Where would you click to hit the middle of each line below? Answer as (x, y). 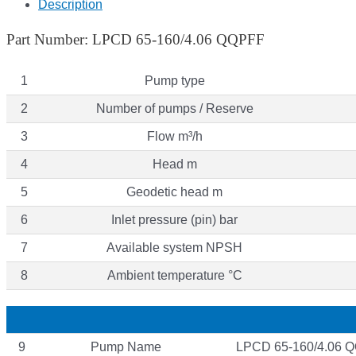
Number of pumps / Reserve (174, 108)
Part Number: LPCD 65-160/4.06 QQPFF (135, 39)
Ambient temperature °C (174, 275)
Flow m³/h (174, 136)
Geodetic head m (174, 192)
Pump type (174, 80)
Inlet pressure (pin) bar (174, 219)
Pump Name (126, 346)
